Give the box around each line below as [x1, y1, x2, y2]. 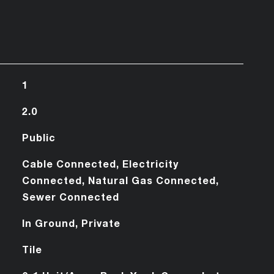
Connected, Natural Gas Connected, [21, 174, 219, 186]
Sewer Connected [21, 190, 119, 202]
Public [21, 131, 56, 143]
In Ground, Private [21, 217, 120, 229]
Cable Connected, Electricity [21, 157, 179, 169]
